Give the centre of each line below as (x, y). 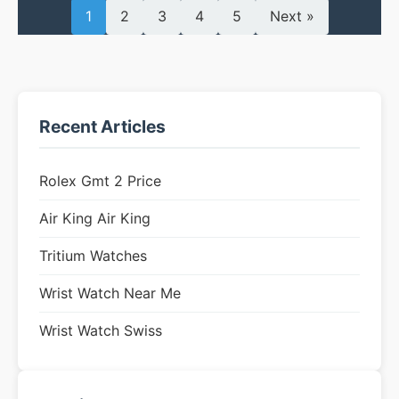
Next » (292, 16)
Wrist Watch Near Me (110, 293)
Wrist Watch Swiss (101, 330)
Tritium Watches (93, 256)
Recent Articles (102, 126)
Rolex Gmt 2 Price (100, 181)
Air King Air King (95, 218)
